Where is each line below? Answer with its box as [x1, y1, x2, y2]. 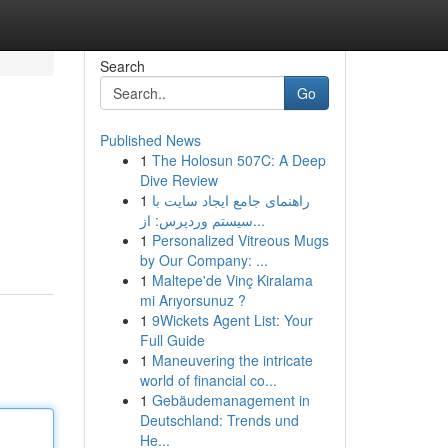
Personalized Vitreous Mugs [151, 230, 329, 250]
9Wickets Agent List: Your [151, 310, 313, 330]
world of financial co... [139, 370, 277, 390]
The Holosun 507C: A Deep [151, 150, 326, 170]
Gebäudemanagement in [151, 390, 310, 410]
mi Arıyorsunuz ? [139, 290, 246, 310]
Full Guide [139, 330, 205, 350]
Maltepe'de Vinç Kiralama [151, 270, 313, 290]
